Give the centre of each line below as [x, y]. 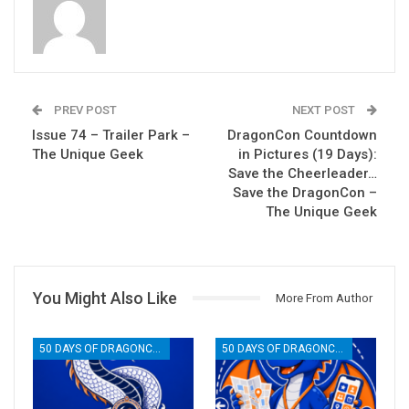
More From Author [324, 298]
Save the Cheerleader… [303, 173]
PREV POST [84, 110]
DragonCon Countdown [302, 135]
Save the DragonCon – [305, 192]
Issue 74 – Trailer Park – [111, 135]
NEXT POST [325, 110]
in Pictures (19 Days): [308, 154]
